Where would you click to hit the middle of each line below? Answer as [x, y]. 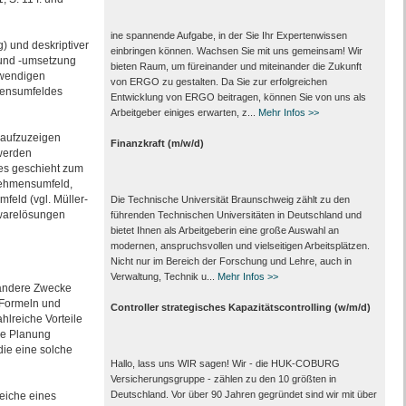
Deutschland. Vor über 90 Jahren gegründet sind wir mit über [243, 394]
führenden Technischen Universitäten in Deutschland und [236, 215]
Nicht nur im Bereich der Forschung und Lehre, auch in [231, 261]
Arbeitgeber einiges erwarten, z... [184, 112]
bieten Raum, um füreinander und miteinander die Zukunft [236, 66]
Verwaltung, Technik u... [164, 276]
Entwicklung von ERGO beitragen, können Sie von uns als [238, 97]
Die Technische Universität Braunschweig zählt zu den [230, 199]
